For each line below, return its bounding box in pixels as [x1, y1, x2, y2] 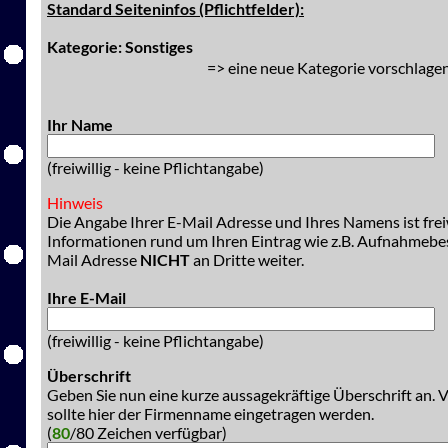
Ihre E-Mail [47, 288, 126, 307]
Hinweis [47, 193, 103, 212]
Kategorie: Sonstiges [47, 37, 205, 56]
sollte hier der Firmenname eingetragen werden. [47, 404, 374, 423]
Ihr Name [47, 115, 113, 134]
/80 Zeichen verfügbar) [70, 423, 227, 442]
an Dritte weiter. [193, 250, 304, 269]
